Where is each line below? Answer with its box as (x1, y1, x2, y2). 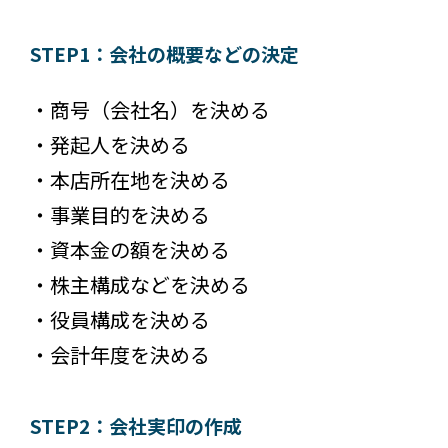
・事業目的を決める (30, 199, 210, 229)
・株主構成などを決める (30, 269, 250, 299)
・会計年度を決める (30, 339, 210, 369)
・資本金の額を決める (30, 234, 230, 264)
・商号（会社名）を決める (30, 94, 270, 124)
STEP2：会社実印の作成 (30, 411, 242, 439)
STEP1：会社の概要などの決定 (30, 39, 299, 67)
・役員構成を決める (30, 304, 210, 334)
